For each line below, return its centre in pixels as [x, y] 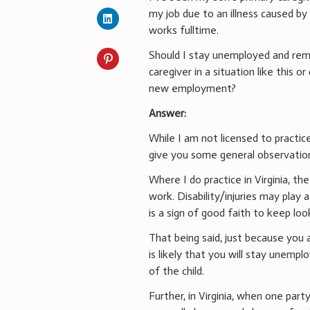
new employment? [193, 88]
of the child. [177, 271]
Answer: [168, 113]
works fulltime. [184, 30]
